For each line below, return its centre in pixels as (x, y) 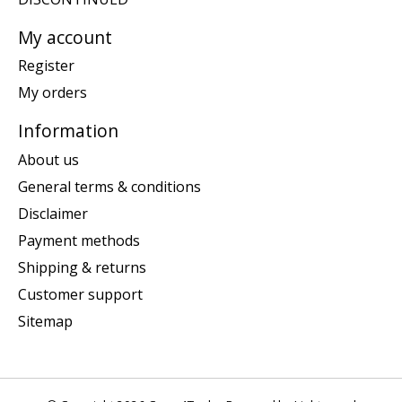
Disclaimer (53, 213)
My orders (52, 93)
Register (46, 66)
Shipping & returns (82, 267)
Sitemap (45, 321)
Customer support (80, 294)
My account (65, 37)
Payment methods (79, 240)
